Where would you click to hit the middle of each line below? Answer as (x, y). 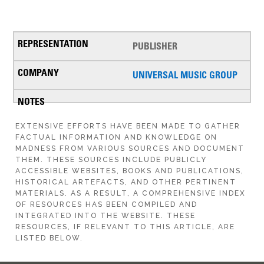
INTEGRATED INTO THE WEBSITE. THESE (106, 216)
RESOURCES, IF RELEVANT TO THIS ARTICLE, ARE (126, 227)
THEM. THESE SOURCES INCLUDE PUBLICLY (111, 160)
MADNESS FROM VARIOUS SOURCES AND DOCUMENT (130, 149)
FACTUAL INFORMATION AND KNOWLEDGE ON (117, 138)
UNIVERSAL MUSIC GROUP (185, 75)
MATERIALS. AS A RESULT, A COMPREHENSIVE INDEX (131, 194)
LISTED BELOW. (49, 238)
